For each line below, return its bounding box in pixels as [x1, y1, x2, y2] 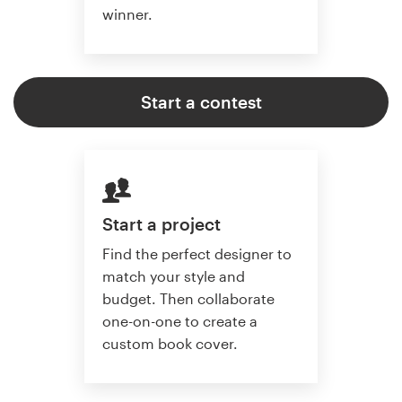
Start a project [102, 214, 221, 235]
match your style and [102, 267, 245, 284]
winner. [102, 4, 153, 22]
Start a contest [140, 91, 262, 112]
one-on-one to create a [102, 311, 258, 329]
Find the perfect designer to [102, 244, 292, 262]
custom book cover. [102, 334, 238, 352]
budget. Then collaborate [102, 289, 275, 307]
